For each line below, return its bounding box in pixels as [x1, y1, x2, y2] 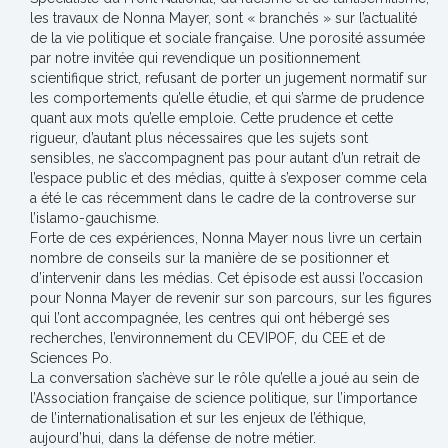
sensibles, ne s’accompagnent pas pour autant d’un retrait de [30, 150, 420, 166]
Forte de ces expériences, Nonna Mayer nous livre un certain [30, 230, 422, 246]
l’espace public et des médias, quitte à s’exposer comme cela [30, 170, 427, 186]
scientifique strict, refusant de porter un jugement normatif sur [30, 70, 427, 86]
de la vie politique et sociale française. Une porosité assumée [30, 30, 425, 46]
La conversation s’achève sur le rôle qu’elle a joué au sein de [30, 370, 419, 386]
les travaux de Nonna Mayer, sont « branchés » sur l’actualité [30, 10, 417, 26]
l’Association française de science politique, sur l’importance [30, 390, 417, 406]
